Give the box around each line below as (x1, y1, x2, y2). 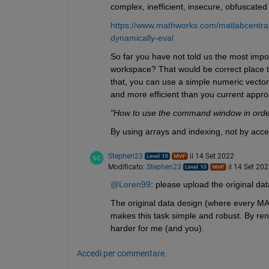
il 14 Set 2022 (189, 151, 234, 160)
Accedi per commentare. (76, 248, 167, 258)
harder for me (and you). (110, 223, 204, 233)
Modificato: (107, 162, 147, 171)
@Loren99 (110, 179, 151, 189)
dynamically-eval (110, 32, 174, 43)
